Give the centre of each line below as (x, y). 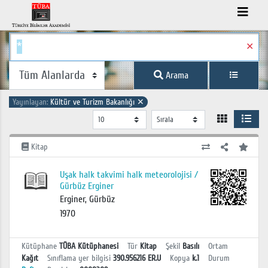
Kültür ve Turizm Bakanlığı (94, 102)
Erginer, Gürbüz (87, 199)
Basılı (191, 246)
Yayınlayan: (31, 102)
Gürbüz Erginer (86, 186)
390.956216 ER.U (137, 258)
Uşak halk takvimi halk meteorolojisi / (129, 174)
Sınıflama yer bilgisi (79, 258)
